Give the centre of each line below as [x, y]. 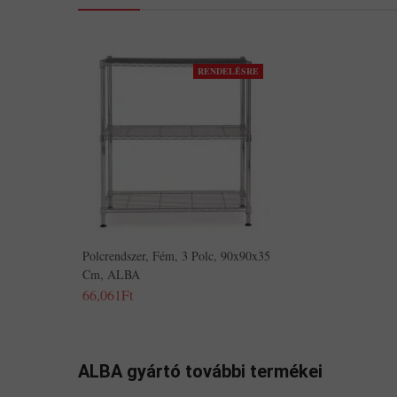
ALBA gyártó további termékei [200, 371]
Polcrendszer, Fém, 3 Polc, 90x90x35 [176, 256]
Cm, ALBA [111, 274]
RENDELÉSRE [228, 71]
